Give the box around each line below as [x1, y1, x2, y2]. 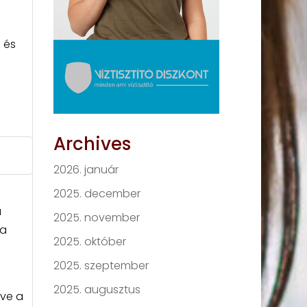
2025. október [53, 234, 127, 249]
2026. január [53, 162, 119, 177]
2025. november [53, 210, 140, 225]
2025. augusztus [53, 282, 141, 297]
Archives [53, 132, 132, 156]
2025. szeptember [53, 258, 149, 273]
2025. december [53, 186, 141, 201]
